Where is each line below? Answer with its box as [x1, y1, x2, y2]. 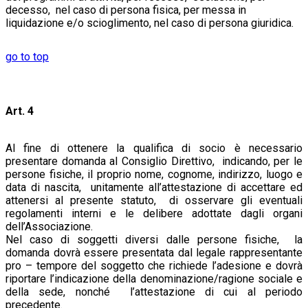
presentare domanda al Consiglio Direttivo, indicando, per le [5, 154, 302, 168]
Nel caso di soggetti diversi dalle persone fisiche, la [5, 232, 302, 246]
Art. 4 [5, 104, 34, 118]
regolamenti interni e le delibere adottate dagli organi [5, 206, 302, 220]
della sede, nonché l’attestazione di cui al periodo [5, 285, 302, 298]
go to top [5, 49, 49, 63]
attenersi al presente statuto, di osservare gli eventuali [5, 193, 302, 207]
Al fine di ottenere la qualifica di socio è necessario [5, 141, 302, 155]
